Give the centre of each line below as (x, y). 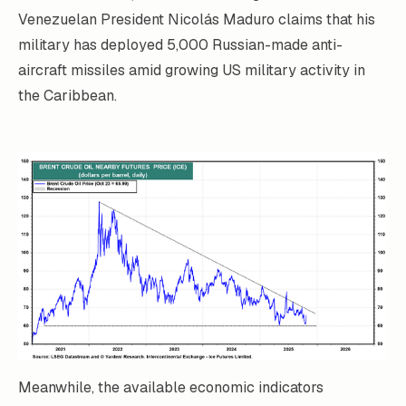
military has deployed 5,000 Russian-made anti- (180, 45)
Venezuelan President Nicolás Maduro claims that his (197, 19)
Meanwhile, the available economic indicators (171, 387)
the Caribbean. (68, 96)
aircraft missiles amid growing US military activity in (192, 70)
